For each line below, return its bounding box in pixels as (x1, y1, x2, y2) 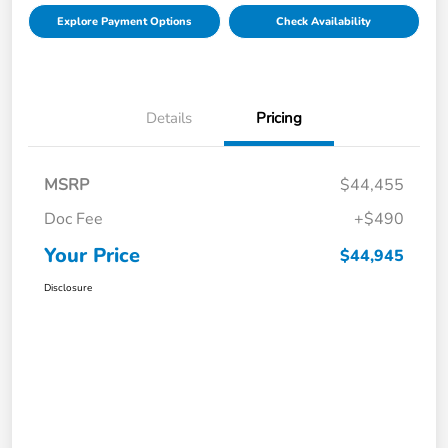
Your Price (44, 242, 140, 270)
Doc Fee (44, 208, 103, 231)
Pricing (256, 108, 302, 129)
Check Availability (276, 14, 372, 30)
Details (146, 108, 192, 129)
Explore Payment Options (57, 14, 192, 30)
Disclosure (44, 281, 92, 296)
